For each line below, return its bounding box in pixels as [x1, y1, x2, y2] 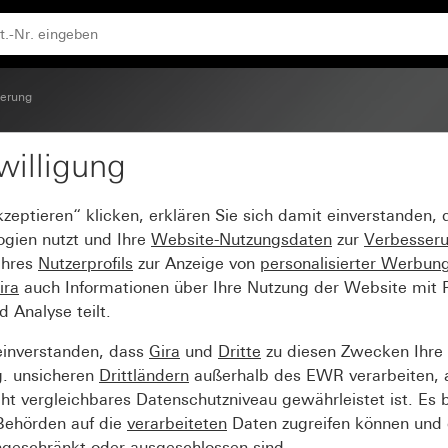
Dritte [218, 342, 261, 361]
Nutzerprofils [38, 254, 133, 273]
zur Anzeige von [133, 254, 260, 273]
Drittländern [99, 366, 189, 385]
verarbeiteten [127, 414, 227, 433]
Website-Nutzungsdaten [151, 230, 332, 249]
